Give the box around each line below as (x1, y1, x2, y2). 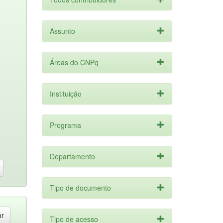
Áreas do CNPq (49, 57, 99, 67)
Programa (49, 120, 81, 130)
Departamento (49, 151, 95, 161)
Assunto (49, 26, 75, 36)
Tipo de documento (49, 183, 111, 193)
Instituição (49, 89, 82, 99)
